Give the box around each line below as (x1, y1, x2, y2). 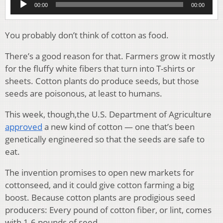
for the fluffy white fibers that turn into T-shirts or (5, 62, 195, 74)
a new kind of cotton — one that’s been (42, 120, 195, 132)
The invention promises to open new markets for (5, 166, 194, 178)
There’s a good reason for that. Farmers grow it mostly (5, 50, 215, 62)
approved (5, 120, 42, 132)
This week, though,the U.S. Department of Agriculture (5, 108, 212, 120)
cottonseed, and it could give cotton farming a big (5, 179, 194, 191)
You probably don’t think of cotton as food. (5, 29, 169, 41)
